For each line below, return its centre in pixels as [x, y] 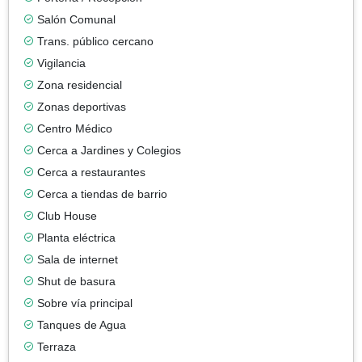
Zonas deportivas [82, 106]
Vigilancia [61, 63]
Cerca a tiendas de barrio [102, 194]
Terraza [57, 346]
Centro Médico [75, 128]
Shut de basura [76, 281]
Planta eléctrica [76, 237]
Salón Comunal [76, 19]
